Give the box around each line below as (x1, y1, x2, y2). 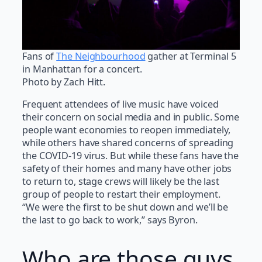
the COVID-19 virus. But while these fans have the (22, 149, 239, 163)
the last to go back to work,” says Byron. (22, 213, 198, 227)
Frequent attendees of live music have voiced (22, 98, 219, 111)
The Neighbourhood (56, 50, 146, 63)
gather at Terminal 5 (145, 50, 236, 63)
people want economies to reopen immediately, (22, 123, 230, 137)
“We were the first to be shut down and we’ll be (22, 201, 229, 214)
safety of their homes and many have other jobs (22, 162, 232, 175)
